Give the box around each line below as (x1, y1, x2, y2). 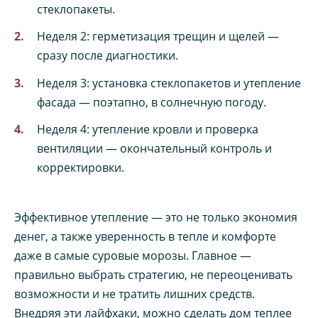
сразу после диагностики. (37, 48, 178, 64)
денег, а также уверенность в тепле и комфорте (14, 228, 276, 244)
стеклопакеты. (37, 1, 115, 18)
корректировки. (37, 159, 124, 175)
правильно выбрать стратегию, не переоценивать (14, 266, 292, 283)
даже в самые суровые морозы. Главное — (14, 247, 251, 263)
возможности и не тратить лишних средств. (14, 285, 255, 302)
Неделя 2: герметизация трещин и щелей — (37, 28, 279, 45)
